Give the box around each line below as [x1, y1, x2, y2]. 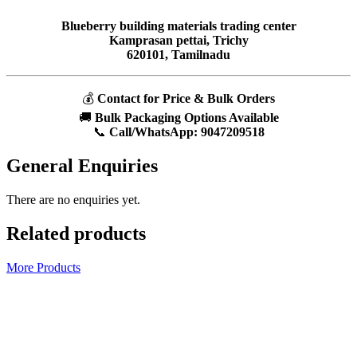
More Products [6, 260, 80, 274]
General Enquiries [6, 155, 158, 177]
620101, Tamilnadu [127, 48, 230, 62]
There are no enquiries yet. [6, 193, 140, 207]
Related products [6, 223, 146, 245]
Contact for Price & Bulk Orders [97, 92, 275, 106]
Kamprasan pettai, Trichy [108, 33, 249, 48]
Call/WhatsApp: [108, 125, 198, 139]
